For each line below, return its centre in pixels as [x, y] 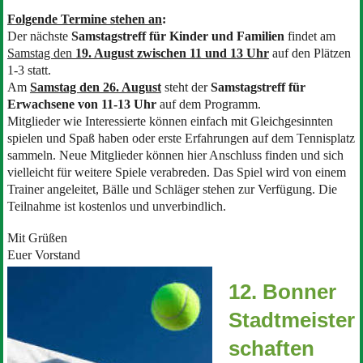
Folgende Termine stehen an [84, 19]
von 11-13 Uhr [115, 105]
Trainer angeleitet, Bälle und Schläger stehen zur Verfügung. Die [172, 190]
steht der [184, 88]
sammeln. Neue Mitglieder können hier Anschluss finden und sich [175, 156]
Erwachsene [41, 105]
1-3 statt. [32, 70]
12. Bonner [282, 292]
